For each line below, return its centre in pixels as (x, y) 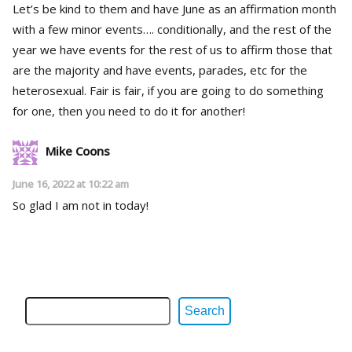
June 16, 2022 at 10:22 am (71, 184)
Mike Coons (78, 151)
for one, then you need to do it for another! (129, 111)
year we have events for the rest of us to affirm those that (172, 50)
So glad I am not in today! (81, 205)
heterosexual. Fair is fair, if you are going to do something (51, 91)
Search (205, 311)
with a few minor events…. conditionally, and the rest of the (172, 29)
